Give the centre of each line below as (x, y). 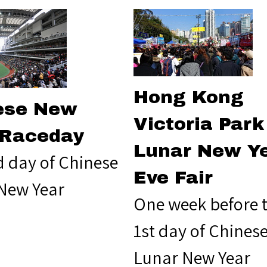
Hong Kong (189, 97)
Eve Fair (173, 177)
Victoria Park (199, 124)
